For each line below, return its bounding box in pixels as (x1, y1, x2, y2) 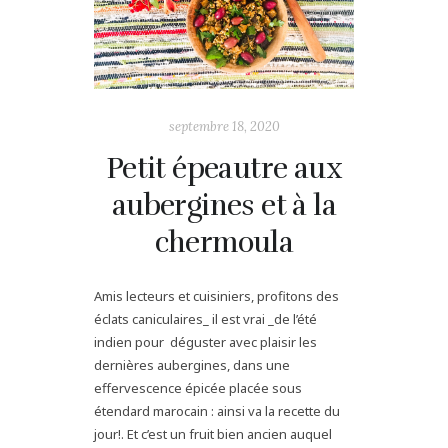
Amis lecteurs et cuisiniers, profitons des (94, 287, 339, 306)
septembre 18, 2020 (168, 118, 280, 136)
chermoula (154, 225, 294, 261)
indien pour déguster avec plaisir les (94, 333, 317, 352)
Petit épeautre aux (105, 151, 343, 187)
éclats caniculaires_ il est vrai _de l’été (94, 310, 317, 329)
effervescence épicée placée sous (94, 379, 302, 398)
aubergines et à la (111, 188, 337, 224)
